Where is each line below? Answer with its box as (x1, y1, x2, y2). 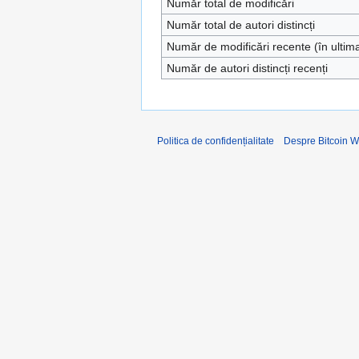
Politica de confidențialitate (157, 135, 274, 147)
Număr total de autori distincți (166, 18, 315, 31)
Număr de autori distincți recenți (166, 61, 328, 75)
